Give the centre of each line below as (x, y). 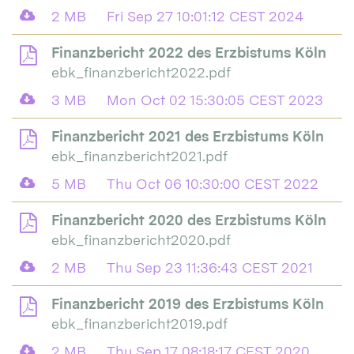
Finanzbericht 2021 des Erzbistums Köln (188, 137)
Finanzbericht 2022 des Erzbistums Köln (189, 53)
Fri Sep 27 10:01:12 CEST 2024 (205, 17)
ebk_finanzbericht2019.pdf (139, 324)
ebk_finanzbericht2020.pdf (141, 240)
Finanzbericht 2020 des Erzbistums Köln (189, 220)
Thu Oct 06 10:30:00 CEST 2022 (213, 184)
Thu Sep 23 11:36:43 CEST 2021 (210, 268)
